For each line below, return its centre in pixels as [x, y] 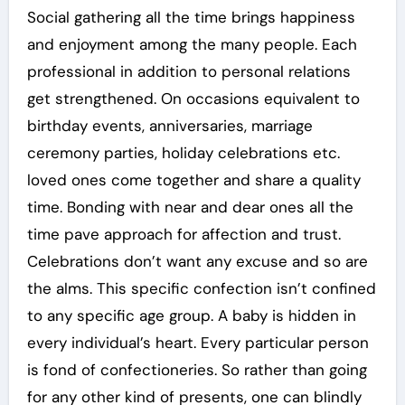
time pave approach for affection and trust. [184, 234]
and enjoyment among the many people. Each [192, 44]
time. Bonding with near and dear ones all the [190, 207]
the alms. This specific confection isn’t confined [201, 288]
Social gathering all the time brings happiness [191, 17]
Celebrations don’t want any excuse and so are [197, 261]
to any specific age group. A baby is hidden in [191, 315]
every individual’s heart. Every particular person [198, 342]
